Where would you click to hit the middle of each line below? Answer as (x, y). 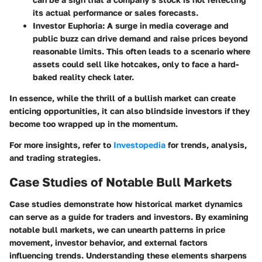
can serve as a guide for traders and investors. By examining (129, 217)
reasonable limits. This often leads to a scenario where (142, 51)
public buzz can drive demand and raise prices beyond (140, 38)
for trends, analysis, (206, 144)
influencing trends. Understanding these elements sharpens (128, 256)
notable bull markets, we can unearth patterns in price (117, 230)
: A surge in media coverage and (166, 25)
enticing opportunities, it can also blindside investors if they (130, 111)
